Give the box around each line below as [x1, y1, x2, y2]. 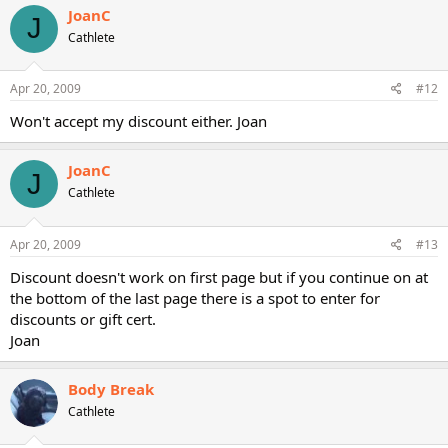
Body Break [68, 378, 154, 399]
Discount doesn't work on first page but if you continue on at [10, 266, 428, 287]
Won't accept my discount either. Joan [10, 111, 267, 131]
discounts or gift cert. [10, 308, 156, 329]
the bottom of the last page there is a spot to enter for [10, 287, 380, 308]
